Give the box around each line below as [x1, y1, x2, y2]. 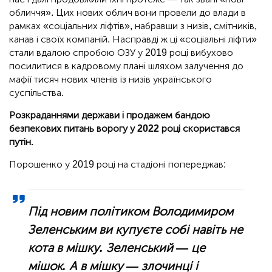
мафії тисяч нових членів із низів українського [9, 73, 212, 86]
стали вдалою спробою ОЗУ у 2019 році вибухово [9, 47, 233, 59]
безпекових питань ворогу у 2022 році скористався [9, 123, 240, 135]
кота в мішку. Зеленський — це [28, 240, 206, 256]
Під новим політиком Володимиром [28, 204, 234, 219]
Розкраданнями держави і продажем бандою [9, 109, 210, 121]
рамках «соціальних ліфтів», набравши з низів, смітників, [9, 20, 257, 32]
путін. [9, 136, 33, 148]
